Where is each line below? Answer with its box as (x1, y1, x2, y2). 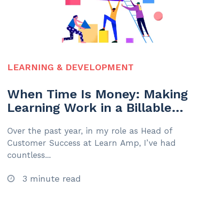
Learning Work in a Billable (7, 100, 171, 115)
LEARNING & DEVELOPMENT (7, 62, 134, 72)
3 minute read (19, 173, 81, 184)
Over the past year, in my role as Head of (7, 126, 172, 136)
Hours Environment (7, 114, 126, 129)
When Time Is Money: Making (7, 87, 188, 102)
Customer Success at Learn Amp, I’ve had (7, 138, 176, 148)
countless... (7, 150, 51, 160)
